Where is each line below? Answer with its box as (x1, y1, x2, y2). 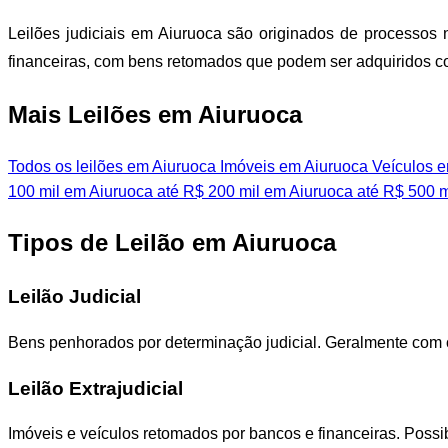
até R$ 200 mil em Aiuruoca (153, 183, 353, 201)
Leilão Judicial (8, 286, 141, 308)
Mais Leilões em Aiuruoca (8, 101, 302, 129)
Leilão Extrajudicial (8, 377, 183, 399)
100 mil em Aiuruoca (8, 183, 153, 201)
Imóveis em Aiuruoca (216, 158, 368, 176)
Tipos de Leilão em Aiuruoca (8, 229, 336, 257)
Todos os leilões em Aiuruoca (8, 158, 216, 176)
